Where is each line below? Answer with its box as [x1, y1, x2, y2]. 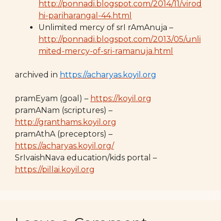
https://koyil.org [90, 93, 151, 103]
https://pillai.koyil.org [15, 164, 95, 174]
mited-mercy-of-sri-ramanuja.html [38, 46, 173, 56]
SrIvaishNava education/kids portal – [15, 152, 157, 162]
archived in [15, 70, 60, 79]
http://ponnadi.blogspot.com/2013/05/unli [38, 34, 201, 44]
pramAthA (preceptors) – [15, 129, 112, 139]
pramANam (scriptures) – [15, 105, 112, 115]
